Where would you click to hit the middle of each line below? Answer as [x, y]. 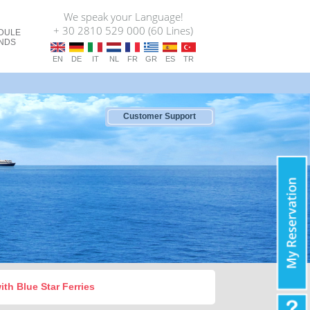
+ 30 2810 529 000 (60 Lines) [123, 30]
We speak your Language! [123, 17]
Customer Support [158, 116]
